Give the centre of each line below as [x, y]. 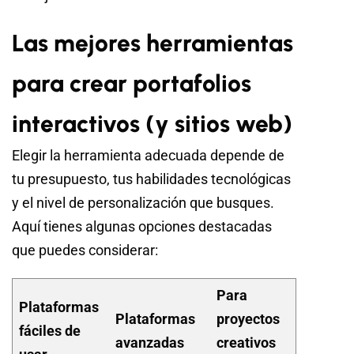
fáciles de [49, 330]
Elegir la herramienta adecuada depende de [148, 155]
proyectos [248, 318]
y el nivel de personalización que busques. [143, 202]
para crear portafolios [132, 83]
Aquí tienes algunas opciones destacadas [142, 226]
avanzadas [149, 342]
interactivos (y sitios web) [152, 123]
